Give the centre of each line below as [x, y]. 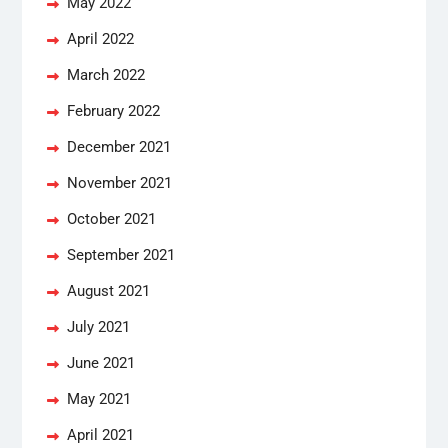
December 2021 [118, 146]
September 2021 [120, 254]
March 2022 [105, 74]
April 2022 [100, 38]
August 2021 [108, 290]
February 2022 [113, 110]
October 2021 [111, 218]
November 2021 [119, 182]
